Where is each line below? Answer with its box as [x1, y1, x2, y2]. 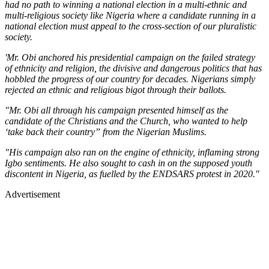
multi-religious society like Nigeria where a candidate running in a [5, 10, 256, 20]
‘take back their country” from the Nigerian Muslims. [5, 126, 207, 137]
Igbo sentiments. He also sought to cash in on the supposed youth [5, 157, 252, 168]
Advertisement [5, 189, 60, 199]
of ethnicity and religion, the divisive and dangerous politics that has [5, 62, 262, 73]
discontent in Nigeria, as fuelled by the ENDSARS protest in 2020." [5, 168, 259, 179]
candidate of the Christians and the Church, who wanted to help [5, 115, 247, 126]
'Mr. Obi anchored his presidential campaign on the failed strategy [5, 52, 255, 62]
